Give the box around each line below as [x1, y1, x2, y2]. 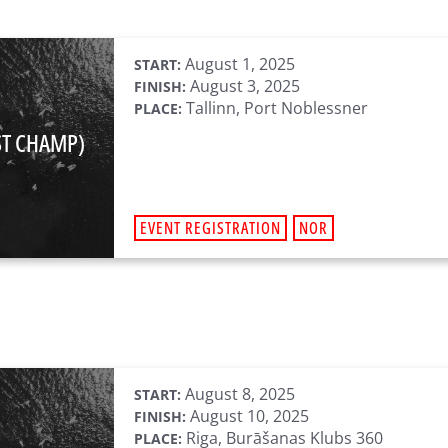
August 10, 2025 [186, 405, 309, 427]
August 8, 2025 [181, 383, 295, 405]
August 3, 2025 [186, 75, 300, 97]
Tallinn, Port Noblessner [182, 97, 368, 119]
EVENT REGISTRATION [140, 217, 281, 239]
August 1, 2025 [181, 53, 295, 75]
